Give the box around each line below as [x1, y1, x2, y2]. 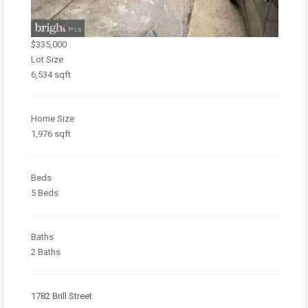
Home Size [31, 113, 74, 124]
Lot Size [31, 54, 63, 65]
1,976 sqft [31, 129, 71, 139]
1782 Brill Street [31, 291, 92, 301]
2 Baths [31, 247, 60, 257]
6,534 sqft [31, 69, 71, 80]
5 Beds [31, 188, 58, 198]
